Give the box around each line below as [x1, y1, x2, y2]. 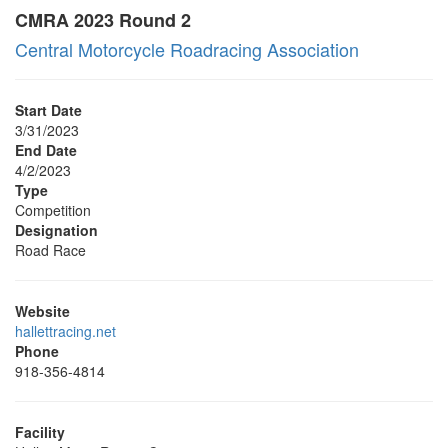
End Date [15, 140, 77, 160]
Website [15, 301, 70, 321]
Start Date [15, 100, 82, 120]
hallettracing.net [15, 321, 116, 341]
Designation [15, 220, 98, 240]
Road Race [15, 240, 86, 260]
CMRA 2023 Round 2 [15, 7, 191, 33]
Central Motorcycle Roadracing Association [15, 36, 359, 62]
